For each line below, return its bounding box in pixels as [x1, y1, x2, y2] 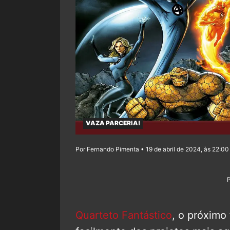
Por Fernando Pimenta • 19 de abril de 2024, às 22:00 [75, 145, 229, 154]
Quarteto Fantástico [75, 208, 172, 221]
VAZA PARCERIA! [86, 119, 140, 127]
